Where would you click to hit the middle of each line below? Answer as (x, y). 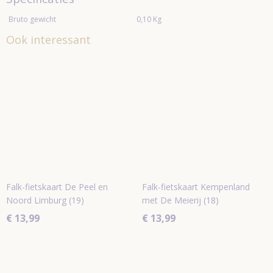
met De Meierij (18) (180, 200)
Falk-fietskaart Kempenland (196, 187)
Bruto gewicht (32, 19)
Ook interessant (48, 40)
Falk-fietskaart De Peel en (57, 187)
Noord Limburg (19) (45, 200)
